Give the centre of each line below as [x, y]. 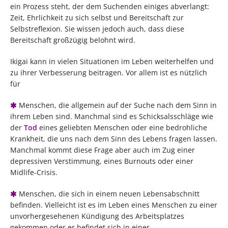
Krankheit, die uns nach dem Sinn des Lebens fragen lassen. [114, 139]
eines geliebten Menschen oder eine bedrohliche [122, 128]
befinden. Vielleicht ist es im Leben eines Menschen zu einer [114, 205]
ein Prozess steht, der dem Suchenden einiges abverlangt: [110, 7]
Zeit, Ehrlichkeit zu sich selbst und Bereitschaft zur [97, 18]
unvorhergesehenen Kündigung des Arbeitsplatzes [97, 216]
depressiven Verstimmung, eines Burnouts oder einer [102, 161]
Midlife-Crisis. [34, 173]
